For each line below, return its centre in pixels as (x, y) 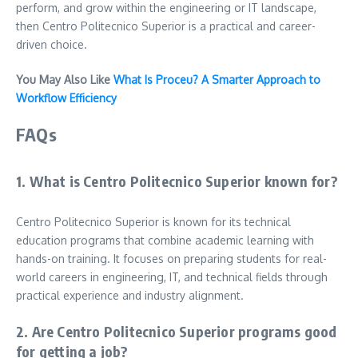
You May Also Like (65, 79)
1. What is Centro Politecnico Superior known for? (177, 181)
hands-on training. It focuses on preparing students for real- (171, 258)
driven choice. (52, 44)
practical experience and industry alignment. (130, 295)
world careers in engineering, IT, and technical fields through (172, 276)
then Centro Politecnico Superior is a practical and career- (166, 26)
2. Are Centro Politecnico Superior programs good (177, 331)
